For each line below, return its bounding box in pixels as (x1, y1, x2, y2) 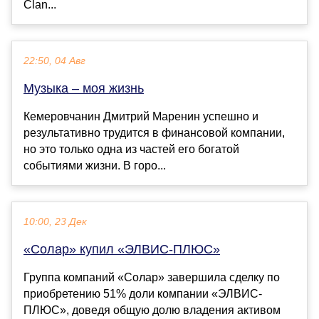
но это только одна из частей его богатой (23, 142, 239, 155)
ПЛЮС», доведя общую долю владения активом (23, 303, 281, 316)
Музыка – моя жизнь (23, 80, 144, 95)
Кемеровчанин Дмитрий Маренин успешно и (23, 110, 258, 122)
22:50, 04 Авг (23, 55, 85, 66)
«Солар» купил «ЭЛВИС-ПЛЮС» (23, 241, 220, 256)
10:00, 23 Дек (23, 216, 87, 227)
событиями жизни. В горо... (23, 159, 166, 172)
